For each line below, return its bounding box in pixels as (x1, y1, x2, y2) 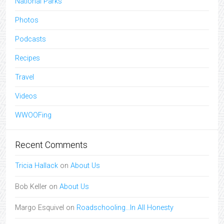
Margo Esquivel (15, 203, 64, 212)
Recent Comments (15, 140, 87, 150)
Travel (15, 73, 34, 81)
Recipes (15, 54, 40, 62)
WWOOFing (15, 111, 51, 119)
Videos (15, 92, 37, 100)
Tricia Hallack (15, 161, 58, 170)
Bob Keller (15, 182, 47, 191)
